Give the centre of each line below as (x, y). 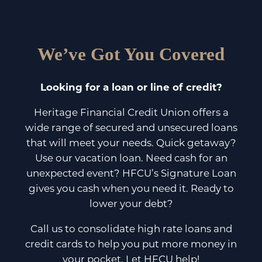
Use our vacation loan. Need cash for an (131, 158)
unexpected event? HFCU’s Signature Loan (131, 173)
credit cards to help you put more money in (131, 244)
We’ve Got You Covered (131, 55)
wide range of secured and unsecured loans (131, 128)
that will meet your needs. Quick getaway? (131, 143)
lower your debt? (131, 204)
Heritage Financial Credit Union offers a (131, 113)
